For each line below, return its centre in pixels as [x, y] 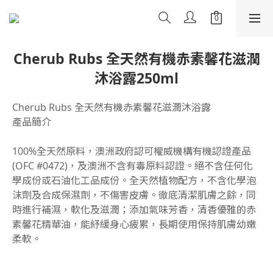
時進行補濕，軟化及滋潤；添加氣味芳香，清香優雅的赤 [134, 210]
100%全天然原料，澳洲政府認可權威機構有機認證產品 [133, 151]
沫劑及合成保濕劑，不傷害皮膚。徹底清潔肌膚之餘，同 [134, 195]
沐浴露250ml [136, 78]
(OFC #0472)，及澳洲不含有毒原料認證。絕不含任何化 [133, 166]
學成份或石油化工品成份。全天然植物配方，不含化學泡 [134, 180]
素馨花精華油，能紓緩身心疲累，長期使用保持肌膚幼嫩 [134, 224]
